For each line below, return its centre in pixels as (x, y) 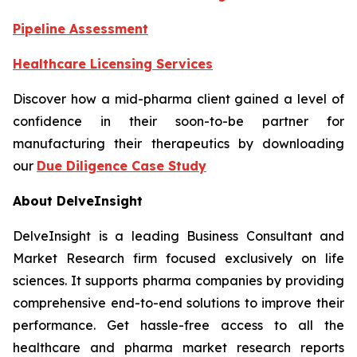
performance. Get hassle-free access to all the (178, 326)
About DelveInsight (78, 201)
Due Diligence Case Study (122, 166)
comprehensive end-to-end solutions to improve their (178, 303)
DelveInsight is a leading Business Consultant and (178, 236)
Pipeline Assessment (80, 29)
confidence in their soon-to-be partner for (178, 122)
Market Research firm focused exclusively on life (178, 259)
